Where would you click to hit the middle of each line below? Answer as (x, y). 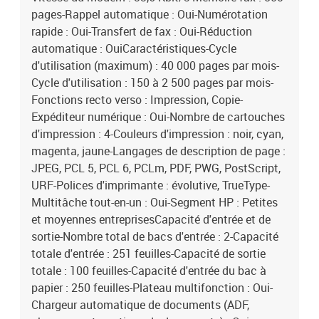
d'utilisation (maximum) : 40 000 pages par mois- (155, 66)
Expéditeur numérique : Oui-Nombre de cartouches (158, 117)
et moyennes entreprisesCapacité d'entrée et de (151, 219)
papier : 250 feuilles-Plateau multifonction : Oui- (152, 288)
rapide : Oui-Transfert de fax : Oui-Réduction (142, 31)
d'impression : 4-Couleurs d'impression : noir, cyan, (157, 134)
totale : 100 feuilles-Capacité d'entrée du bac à (149, 271)
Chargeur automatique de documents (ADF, (140, 305)
